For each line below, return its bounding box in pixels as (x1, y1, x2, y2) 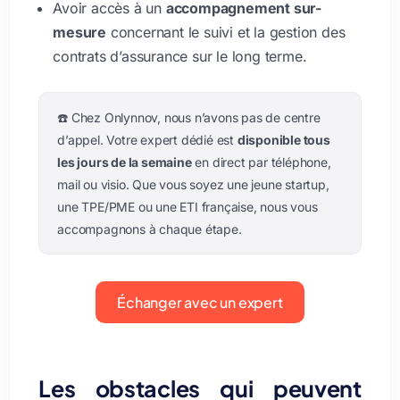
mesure (53, 22, 106, 41)
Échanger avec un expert (117, 292, 283, 312)
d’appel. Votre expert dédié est (57, 131, 237, 147)
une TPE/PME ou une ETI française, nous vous (57, 198, 318, 214)
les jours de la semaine (57, 154, 192, 170)
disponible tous (237, 131, 330, 147)
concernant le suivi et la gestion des (105, 22, 346, 41)
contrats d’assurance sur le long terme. (53, 46, 307, 65)
